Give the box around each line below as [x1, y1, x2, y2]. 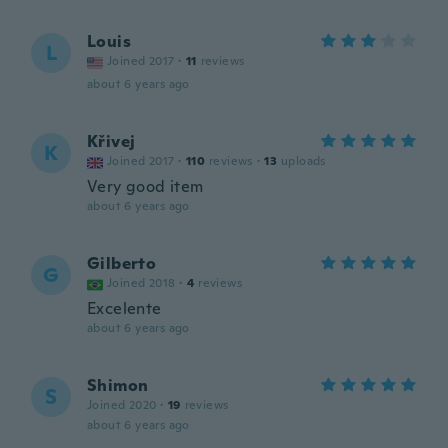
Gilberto [87, 253, 157, 274]
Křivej [87, 131, 136, 152]
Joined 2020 [87, 397, 157, 413]
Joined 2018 [107, 275, 176, 291]
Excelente [87, 298, 162, 319]
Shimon [87, 375, 149, 396]
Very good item [87, 176, 204, 197]
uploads [281, 153, 326, 169]
